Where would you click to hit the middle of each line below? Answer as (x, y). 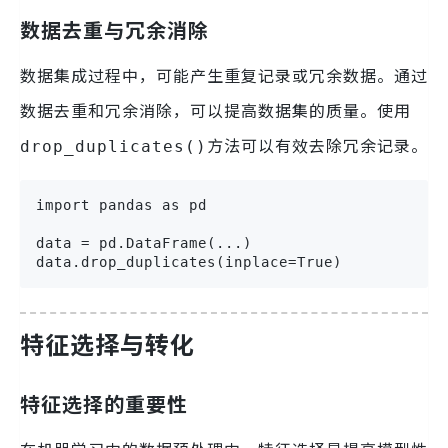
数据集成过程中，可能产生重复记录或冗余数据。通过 (224, 75)
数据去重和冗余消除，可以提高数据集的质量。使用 (215, 110)
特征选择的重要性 (104, 403)
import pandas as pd (121, 205)
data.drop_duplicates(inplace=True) (189, 262)
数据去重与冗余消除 (114, 30)
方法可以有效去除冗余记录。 (317, 145)
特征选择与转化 (107, 344)
